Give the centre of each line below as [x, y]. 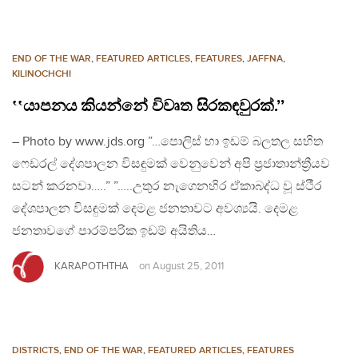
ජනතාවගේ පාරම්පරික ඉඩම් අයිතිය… [114, 232]
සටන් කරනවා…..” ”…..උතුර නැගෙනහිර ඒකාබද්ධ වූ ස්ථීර [167, 187]
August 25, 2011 [188, 267]
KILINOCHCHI [42, 74]
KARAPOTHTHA [91, 267]
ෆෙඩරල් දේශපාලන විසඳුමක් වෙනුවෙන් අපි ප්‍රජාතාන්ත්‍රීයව [171, 165]
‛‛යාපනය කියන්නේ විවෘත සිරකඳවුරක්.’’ [148, 107]
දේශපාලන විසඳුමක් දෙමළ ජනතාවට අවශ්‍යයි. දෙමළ [155, 209]
